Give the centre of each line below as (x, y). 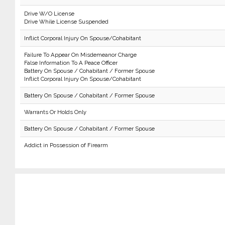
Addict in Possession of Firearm (66, 145)
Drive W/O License (49, 14)
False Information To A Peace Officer (71, 63)
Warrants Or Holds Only (55, 112)
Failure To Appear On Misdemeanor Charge (80, 55)
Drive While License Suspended (66, 22)
